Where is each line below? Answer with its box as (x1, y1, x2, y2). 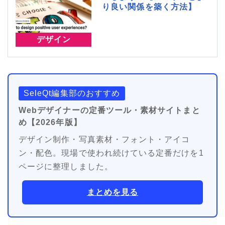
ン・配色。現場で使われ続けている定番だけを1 (19, 149, 204, 158)
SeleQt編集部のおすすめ (24, 89, 121, 98)
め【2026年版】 (19, 118, 82, 127)
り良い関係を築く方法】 (102, 2, 196, 11)
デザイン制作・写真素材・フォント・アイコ (19, 135, 190, 144)
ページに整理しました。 (19, 162, 113, 171)
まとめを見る (86, 188, 139, 197)
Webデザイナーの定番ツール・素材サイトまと (19, 106, 200, 115)
